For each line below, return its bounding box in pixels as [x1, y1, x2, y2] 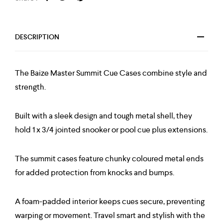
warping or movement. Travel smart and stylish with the [15, 210, 205, 221]
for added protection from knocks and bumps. [15, 167, 174, 178]
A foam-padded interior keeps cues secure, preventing [15, 196, 205, 207]
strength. [15, 82, 46, 92]
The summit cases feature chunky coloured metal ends [15, 153, 204, 164]
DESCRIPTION [15, 32, 59, 41]
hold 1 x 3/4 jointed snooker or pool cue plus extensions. [15, 124, 208, 135]
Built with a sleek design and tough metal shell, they [15, 111, 192, 121]
